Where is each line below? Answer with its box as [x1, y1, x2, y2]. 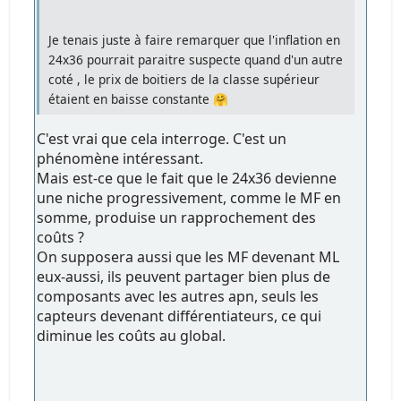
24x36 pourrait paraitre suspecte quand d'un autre [48, 50, 344, 68]
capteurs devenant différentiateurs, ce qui [37, 305, 322, 326]
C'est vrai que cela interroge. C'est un [37, 128, 287, 149]
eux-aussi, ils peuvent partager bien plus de [37, 266, 331, 286]
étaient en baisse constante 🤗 [48, 90, 229, 107]
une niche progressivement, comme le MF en [37, 187, 342, 208]
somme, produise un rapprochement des [37, 207, 317, 227]
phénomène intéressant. [37, 148, 204, 168]
